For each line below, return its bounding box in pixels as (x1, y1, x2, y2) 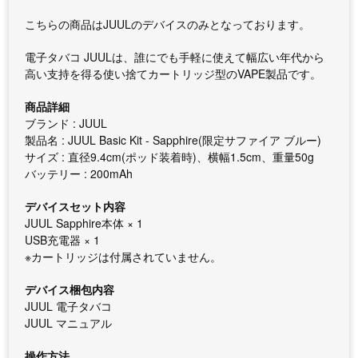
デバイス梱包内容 (25, 281, 115, 297)
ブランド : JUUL (25, 115, 108, 131)
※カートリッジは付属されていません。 (25, 249, 222, 265)
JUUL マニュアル (25, 315, 113, 331)
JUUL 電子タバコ (25, 298, 113, 314)
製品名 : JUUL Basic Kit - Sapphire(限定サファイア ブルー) (25, 132, 322, 148)
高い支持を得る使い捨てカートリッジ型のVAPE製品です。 (25, 66, 322, 82)
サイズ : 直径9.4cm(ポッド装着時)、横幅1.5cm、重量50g (25, 149, 315, 165)
